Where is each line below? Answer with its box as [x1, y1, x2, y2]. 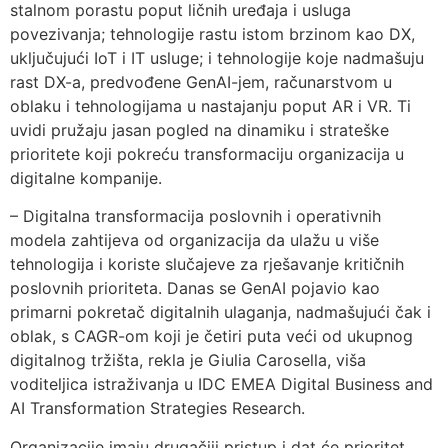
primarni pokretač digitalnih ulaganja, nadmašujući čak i [10, 302, 431, 323]
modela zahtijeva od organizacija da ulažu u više [10, 230, 379, 251]
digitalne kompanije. [10, 167, 162, 188]
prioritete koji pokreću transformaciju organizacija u [10, 143, 404, 164]
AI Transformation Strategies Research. [10, 398, 305, 419]
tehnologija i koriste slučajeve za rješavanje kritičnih [10, 254, 404, 275]
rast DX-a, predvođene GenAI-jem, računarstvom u [10, 71, 392, 92]
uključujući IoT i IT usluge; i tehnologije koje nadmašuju [10, 47, 424, 68]
